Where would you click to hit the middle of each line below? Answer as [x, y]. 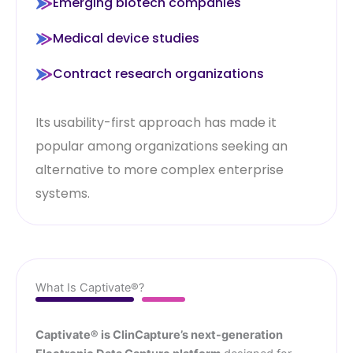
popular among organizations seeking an [162, 146]
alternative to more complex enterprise [160, 170]
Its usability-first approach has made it [156, 123]
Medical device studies [126, 38]
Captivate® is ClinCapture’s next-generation [159, 335]
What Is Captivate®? [90, 288]
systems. [63, 193]
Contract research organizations [158, 74]
